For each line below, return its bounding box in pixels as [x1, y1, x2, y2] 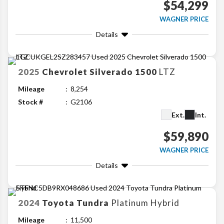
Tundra [76, 197, 109, 208]
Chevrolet [42, 66, 87, 77]
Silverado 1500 [89, 66, 157, 77]
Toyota [42, 197, 74, 208]
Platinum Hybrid [111, 197, 179, 208]
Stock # [18, 97, 43, 106]
